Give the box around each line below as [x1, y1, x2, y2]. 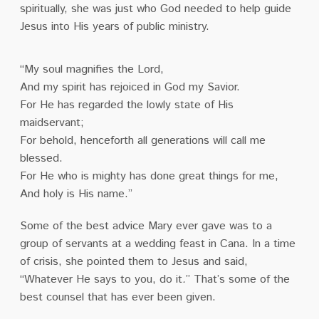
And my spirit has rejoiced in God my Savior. [19, 78, 240, 95]
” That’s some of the [185, 271, 290, 288]
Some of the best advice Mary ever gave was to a [19, 217, 272, 234]
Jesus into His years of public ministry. [19, 18, 209, 35]
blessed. [19, 150, 63, 167]
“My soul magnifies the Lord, [19, 61, 164, 78]
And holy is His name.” [19, 185, 132, 202]
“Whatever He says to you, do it [19, 271, 182, 288]
